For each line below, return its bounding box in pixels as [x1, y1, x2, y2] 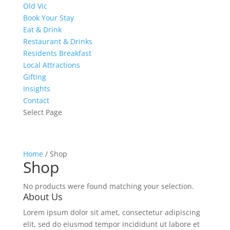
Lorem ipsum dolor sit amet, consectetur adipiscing [23, 207, 200, 217]
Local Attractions [23, 60, 80, 70]
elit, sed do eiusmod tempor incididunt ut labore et [23, 219, 200, 229]
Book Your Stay [23, 13, 74, 23]
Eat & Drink [23, 25, 62, 34]
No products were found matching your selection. [23, 181, 194, 191]
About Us [23, 190, 63, 203]
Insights [23, 84, 50, 93]
